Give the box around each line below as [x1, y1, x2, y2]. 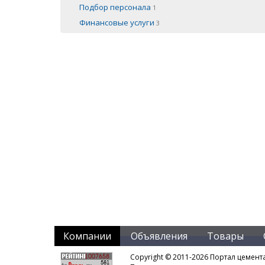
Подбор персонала [79, 1, 153, 12]
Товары [207, 229, 244, 243]
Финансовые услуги [79, 17, 156, 28]
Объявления [131, 229, 188, 243]
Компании [63, 229, 111, 243]
